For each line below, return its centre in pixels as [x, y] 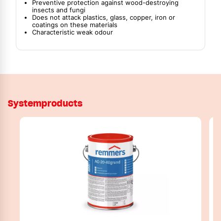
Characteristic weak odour [73, 32]
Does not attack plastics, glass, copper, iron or [104, 17]
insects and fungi [59, 10]
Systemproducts [45, 104]
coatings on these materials [75, 25]
